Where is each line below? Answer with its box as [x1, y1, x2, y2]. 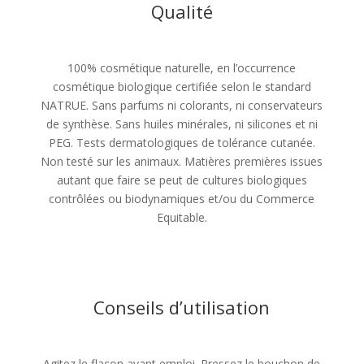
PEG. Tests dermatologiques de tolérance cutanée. [48, 135, 315, 151]
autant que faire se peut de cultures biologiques [56, 172, 307, 188]
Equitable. [156, 210, 207, 226]
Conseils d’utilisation [93, 295, 271, 320]
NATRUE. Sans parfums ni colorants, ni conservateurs [41, 97, 323, 114]
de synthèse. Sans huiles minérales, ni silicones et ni [45, 116, 318, 132]
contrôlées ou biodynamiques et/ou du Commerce [49, 191, 315, 207]
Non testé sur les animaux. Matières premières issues [41, 154, 323, 170]
